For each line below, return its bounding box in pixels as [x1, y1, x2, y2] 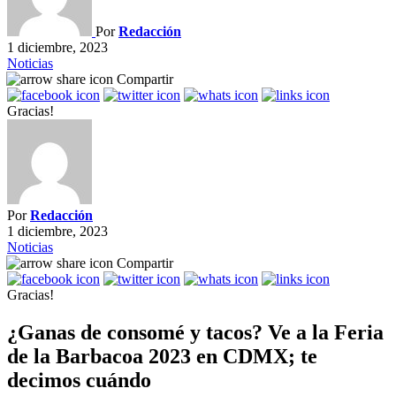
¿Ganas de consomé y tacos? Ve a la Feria [7, 320, 384, 344]
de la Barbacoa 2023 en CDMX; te [7, 344, 317, 368]
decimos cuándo [7, 368, 151, 392]
